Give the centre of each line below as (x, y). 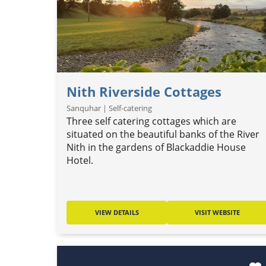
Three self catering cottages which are (151, 121)
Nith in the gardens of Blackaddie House (156, 147)
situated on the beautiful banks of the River (163, 134)
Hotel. (80, 160)
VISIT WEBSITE (217, 212)
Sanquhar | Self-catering (109, 108)
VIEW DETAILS (117, 212)
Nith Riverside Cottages (144, 92)
